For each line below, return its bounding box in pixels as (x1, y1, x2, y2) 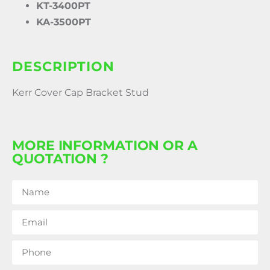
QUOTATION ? (12, 150, 108, 167)
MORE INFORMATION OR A (12, 137, 198, 154)
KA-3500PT (36, 16, 91, 28)
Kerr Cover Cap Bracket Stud (12, 87, 149, 99)
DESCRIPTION (12, 58, 115, 75)
